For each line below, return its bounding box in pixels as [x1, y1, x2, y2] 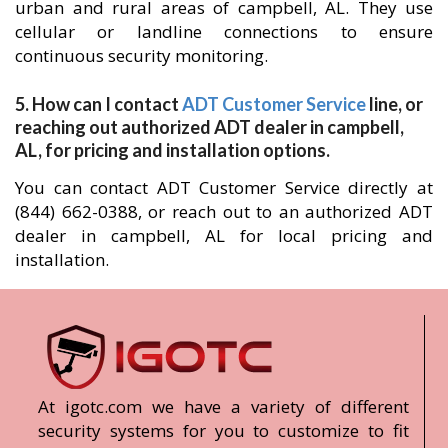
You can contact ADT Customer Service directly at [15, 175, 433, 199]
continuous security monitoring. [15, 43, 268, 67]
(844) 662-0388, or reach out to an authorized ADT [15, 199, 433, 223]
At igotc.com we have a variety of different [38, 394, 409, 418]
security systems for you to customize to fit [38, 418, 409, 442]
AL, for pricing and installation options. [15, 138, 330, 161]
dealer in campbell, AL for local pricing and [15, 223, 433, 247]
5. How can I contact [15, 92, 182, 115]
